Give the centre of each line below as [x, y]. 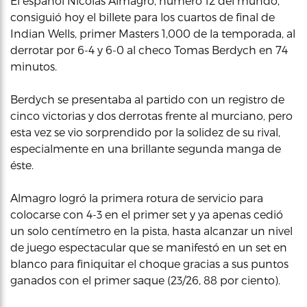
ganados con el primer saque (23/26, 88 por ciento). [145, 280]
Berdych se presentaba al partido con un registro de [147, 99]
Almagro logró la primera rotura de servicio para [137, 198]
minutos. [34, 66]
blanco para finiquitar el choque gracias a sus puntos [149, 263]
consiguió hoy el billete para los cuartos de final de [143, 17]
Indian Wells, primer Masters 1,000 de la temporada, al [153, 33]
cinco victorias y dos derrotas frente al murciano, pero [151, 115]
